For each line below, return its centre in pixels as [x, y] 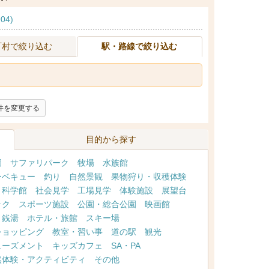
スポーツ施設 [44, 204]
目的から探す [111, 139]
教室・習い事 [77, 232]
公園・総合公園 [107, 204]
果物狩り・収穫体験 [149, 177]
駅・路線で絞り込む [139, 46]
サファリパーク [39, 163]
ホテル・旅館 [52, 218]
